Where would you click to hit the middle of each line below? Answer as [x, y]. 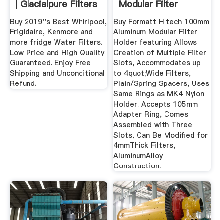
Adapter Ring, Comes [151, 114]
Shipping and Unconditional [57, 73]
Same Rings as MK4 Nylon [159, 94]
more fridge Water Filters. [56, 42]
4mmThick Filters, [145, 145]
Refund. [23, 83]
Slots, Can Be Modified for [161, 135]
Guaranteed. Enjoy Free [50, 63]
